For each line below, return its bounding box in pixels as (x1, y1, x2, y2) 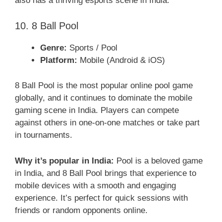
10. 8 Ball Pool (15, 20, 78, 32)
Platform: (40, 55, 77, 65)
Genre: (40, 43, 67, 53)
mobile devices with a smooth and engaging (15, 181, 176, 190)
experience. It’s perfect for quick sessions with (15, 193, 188, 203)
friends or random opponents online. (15, 206, 148, 215)
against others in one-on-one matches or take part (15, 117, 200, 127)
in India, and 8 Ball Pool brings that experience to (15, 168, 196, 178)
